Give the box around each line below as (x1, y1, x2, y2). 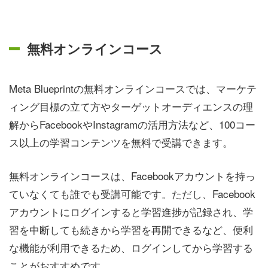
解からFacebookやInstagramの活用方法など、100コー (9, 117, 255, 132)
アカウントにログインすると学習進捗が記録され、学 (9, 203, 253, 219)
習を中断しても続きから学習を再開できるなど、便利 (9, 221, 253, 237)
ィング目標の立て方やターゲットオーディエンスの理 (9, 99, 253, 114)
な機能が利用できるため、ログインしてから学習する (9, 239, 253, 255)
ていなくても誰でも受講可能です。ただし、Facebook (9, 185, 255, 201)
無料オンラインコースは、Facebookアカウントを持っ (9, 167, 255, 183)
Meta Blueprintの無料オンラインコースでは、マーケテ (9, 81, 257, 96)
